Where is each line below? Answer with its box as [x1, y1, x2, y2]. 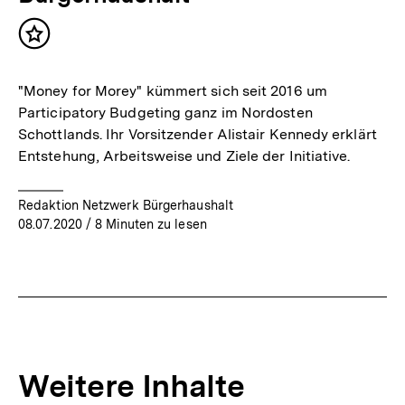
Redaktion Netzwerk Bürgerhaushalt [18, 197, 233, 212]
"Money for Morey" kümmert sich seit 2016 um [18, 81, 327, 99]
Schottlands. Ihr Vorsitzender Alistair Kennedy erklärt [18, 125, 377, 143]
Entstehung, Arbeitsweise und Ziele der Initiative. [18, 146, 351, 165]
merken [33, 50, 91, 70]
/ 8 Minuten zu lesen [81, 216, 207, 231]
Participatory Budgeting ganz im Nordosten [18, 103, 313, 121]
